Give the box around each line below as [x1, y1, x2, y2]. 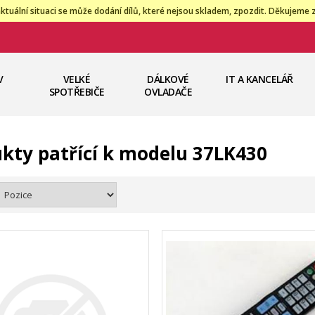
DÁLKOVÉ [147, 72, 189, 86]
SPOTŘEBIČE [49, 85, 105, 98]
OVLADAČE [144, 85, 192, 98]
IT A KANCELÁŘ [226, 72, 293, 86]
